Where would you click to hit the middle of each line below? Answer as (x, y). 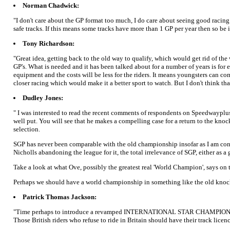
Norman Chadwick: (51, 5)
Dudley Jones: (43, 98)
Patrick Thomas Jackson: (60, 197)
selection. (27, 129)
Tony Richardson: (49, 43)
